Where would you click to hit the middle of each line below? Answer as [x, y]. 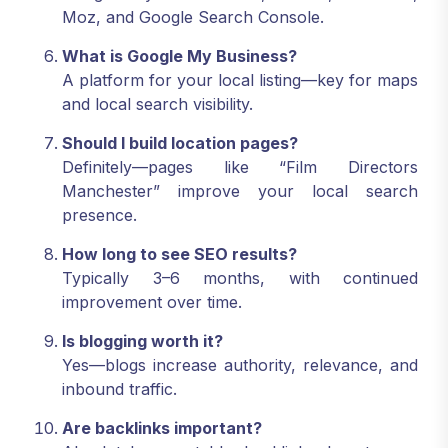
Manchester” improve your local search [240, 190]
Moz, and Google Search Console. [193, 16]
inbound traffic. [119, 388]
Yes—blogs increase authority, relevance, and [240, 364]
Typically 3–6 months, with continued [240, 277]
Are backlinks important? [162, 427]
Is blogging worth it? [142, 340]
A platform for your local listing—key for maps [240, 79]
